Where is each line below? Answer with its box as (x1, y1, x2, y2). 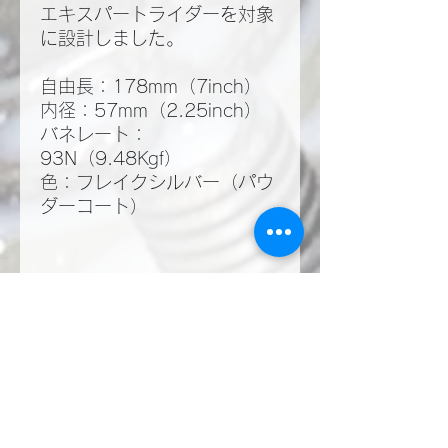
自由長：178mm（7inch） (40, 77, 262, 96)
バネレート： (40, 125, 148, 144)
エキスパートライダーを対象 (40, 5, 274, 24)
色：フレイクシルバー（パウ (40, 173, 274, 192)
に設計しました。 (40, 29, 184, 48)
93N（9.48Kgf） (40, 149, 182, 168)
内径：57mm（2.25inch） (40, 101, 262, 120)
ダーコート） (40, 197, 148, 216)
